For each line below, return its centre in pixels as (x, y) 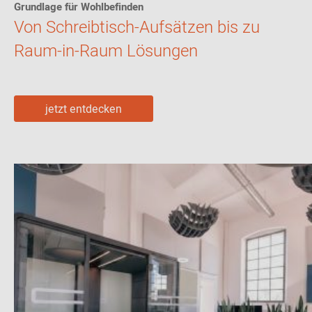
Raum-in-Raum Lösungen (106, 51)
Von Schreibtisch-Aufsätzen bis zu (137, 28)
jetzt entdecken (84, 109)
